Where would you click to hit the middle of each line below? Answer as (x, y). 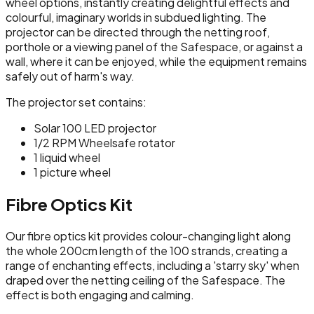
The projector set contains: (76, 102)
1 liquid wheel (67, 157)
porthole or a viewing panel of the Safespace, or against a (154, 46)
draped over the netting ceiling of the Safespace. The (145, 280)
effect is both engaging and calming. (100, 294)
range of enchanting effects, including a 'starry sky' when (152, 265)
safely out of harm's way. (70, 76)
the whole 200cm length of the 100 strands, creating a (146, 250)
